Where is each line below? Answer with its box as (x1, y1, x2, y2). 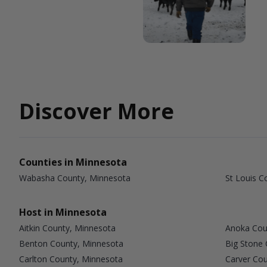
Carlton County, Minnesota (19, 253, 123, 265)
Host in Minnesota (19, 205, 107, 219)
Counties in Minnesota (19, 155, 127, 169)
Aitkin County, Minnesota (19, 222, 116, 234)
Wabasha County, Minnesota (19, 172, 131, 184)
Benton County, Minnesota (19, 237, 123, 249)
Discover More (19, 96, 174, 126)
